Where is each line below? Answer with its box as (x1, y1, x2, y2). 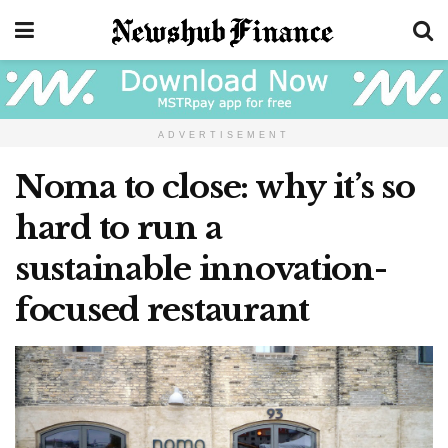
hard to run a (15, 207, 222, 248)
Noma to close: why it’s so (15, 166, 415, 207)
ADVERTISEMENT (158, 129, 290, 140)
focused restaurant (15, 289, 309, 330)
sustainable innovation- (15, 248, 387, 289)
